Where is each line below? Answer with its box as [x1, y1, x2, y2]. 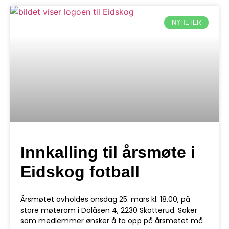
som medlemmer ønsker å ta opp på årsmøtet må [20, 216, 203, 226]
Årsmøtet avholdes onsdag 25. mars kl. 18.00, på [20, 194, 190, 204]
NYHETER [171, 19, 201, 27]
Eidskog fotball [20, 163, 140, 181]
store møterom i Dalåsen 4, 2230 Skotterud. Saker [20, 205, 197, 215]
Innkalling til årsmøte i [20, 143, 195, 162]
